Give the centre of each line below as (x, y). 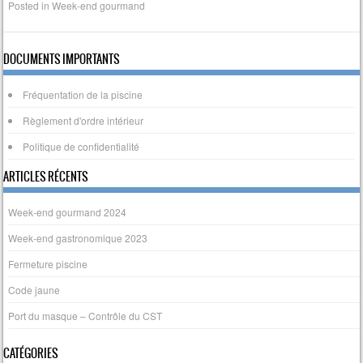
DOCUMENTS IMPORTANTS (62, 59)
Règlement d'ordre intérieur (83, 121)
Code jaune (34, 289)
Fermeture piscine (48, 263)
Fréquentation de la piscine (83, 95)
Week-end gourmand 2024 (68, 211)
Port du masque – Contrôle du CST (85, 315)
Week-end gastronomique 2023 (78, 237)
